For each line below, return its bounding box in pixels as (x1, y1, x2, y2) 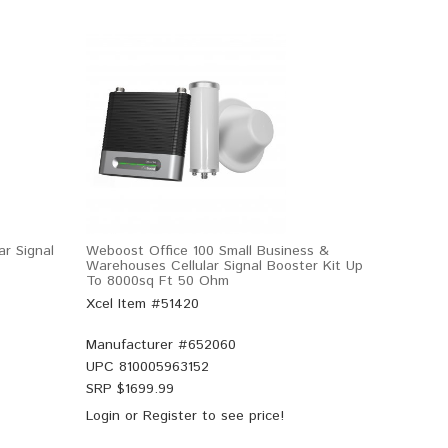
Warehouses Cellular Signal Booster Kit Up (86, 256, 363, 276)
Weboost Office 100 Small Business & (86, 241, 329, 261)
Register (143, 406, 197, 426)
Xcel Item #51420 (86, 294, 199, 314)
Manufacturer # (86, 335, 188, 355)
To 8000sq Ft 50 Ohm (86, 271, 229, 291)
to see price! (197, 406, 284, 426)
